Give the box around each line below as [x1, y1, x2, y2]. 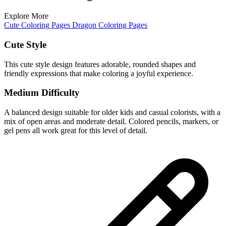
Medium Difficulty [4, 87, 80, 98]
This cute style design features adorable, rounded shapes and [4, 60, 196, 69]
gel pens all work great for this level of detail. [4, 126, 147, 135]
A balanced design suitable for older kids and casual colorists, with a [4, 108, 220, 117]
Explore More [4, 12, 48, 21]
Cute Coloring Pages [4, 21, 72, 30]
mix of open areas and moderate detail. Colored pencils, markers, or [4, 117, 218, 126]
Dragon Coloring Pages [72, 21, 147, 30]
